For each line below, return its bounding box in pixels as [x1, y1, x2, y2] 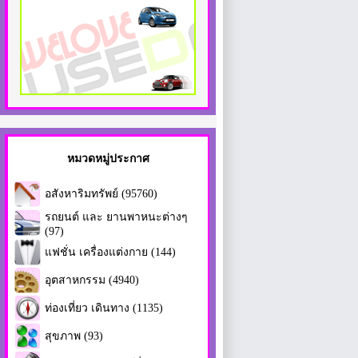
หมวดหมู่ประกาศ [66, 152, 149, 165]
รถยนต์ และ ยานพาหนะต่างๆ [45, 210, 188, 223]
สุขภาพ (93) [45, 329, 103, 342]
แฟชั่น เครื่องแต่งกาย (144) [45, 245, 176, 258]
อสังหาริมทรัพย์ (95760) [45, 187, 157, 200]
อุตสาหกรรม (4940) [45, 273, 139, 286]
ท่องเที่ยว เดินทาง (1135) [45, 301, 163, 314]
